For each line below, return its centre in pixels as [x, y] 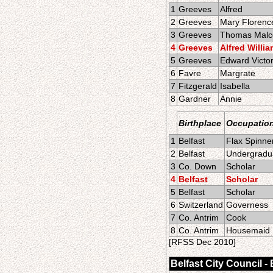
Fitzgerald [198, 86]
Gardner [195, 99]
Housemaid [248, 230]
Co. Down [197, 166]
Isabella [235, 86]
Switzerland [201, 205]
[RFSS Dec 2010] [202, 242]
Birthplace [200, 123]
